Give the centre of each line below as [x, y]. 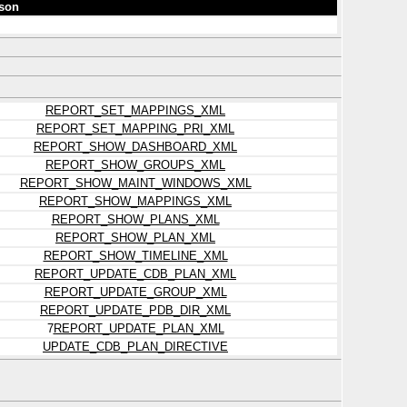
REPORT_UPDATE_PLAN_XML [139, 328]
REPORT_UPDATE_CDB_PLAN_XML [135, 274]
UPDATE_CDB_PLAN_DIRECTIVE [135, 347]
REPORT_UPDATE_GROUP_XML [135, 292]
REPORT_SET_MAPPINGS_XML [135, 110]
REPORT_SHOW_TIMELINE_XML [135, 256]
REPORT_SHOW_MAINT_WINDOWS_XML [135, 183]
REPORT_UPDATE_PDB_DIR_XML [135, 310]
